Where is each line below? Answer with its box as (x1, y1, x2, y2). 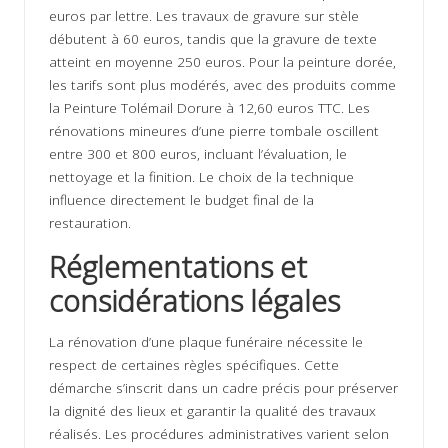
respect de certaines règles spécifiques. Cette (49, 355, 339, 375)
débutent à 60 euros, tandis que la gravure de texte (49, 29, 377, 49)
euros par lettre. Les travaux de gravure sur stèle (49, 6, 359, 26)
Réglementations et (49, 247, 307, 287)
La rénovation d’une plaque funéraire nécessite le (49, 332, 363, 352)
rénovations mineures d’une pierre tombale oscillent (49, 121, 379, 141)
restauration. (49, 213, 131, 233)
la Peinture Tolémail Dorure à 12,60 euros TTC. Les (49, 98, 370, 118)
